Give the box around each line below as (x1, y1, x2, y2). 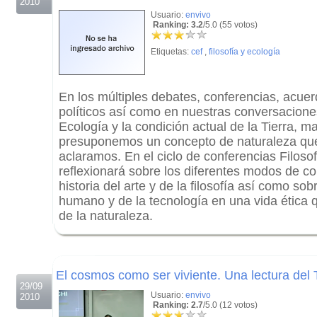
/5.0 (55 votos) (203, 20, 258, 30)
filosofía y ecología (209, 47, 280, 57)
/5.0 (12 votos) (203, 300, 258, 310)
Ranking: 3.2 (151, 20, 203, 30)
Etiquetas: (151, 47, 191, 57)
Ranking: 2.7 (151, 300, 203, 310)
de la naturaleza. (59, 209, 153, 223)
